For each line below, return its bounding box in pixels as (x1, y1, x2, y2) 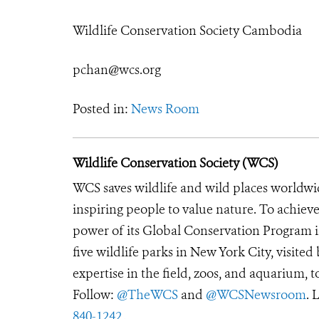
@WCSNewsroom (206, 286, 306, 303)
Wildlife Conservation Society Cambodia (73, 21, 302, 39)
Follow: (73, 286, 117, 303)
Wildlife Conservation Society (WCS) (73, 154, 278, 172)
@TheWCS (117, 286, 178, 303)
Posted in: (73, 100, 131, 117)
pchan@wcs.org (73, 61, 161, 78)
